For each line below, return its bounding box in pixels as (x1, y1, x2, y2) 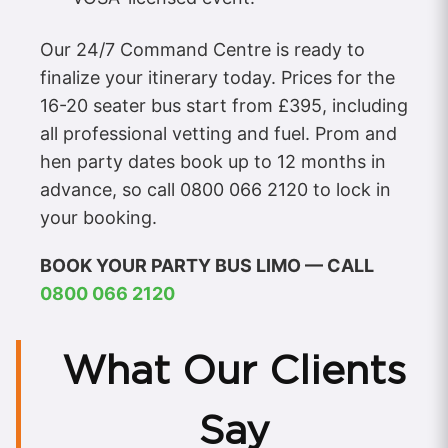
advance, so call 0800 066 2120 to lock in (40, 179, 391, 201)
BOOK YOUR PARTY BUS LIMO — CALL (40, 255, 374, 277)
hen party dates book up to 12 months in (40, 151, 386, 173)
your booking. (40, 207, 157, 229)
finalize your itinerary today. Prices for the (40, 67, 395, 89)
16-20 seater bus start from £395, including (40, 95, 408, 117)
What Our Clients (62, 346, 406, 395)
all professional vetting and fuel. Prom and (40, 123, 397, 145)
